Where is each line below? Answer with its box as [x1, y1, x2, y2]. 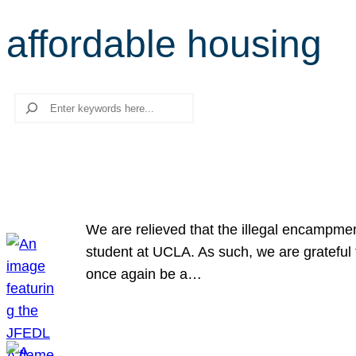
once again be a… [86, 266, 202, 282]
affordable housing [6, 23, 322, 65]
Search [6, 95, 53, 111]
